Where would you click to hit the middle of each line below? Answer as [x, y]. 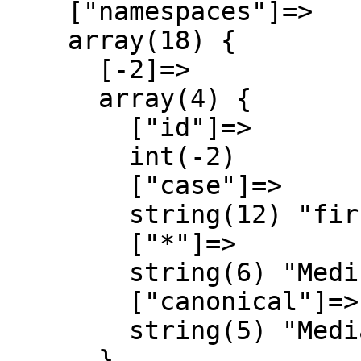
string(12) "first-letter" [68, 214]
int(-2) [68, 156]
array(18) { [37, 40]
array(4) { [52, 98]
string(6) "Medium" [68, 272]
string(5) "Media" [68, 330]
